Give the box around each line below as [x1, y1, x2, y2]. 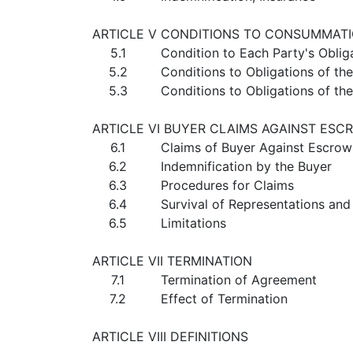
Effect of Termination [161, 291, 288, 307]
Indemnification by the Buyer [161, 158, 332, 174]
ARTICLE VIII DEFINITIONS [92, 329, 248, 344]
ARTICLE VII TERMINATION [92, 253, 252, 269]
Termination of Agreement [161, 272, 317, 288]
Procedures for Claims [161, 177, 294, 193]
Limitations [161, 215, 226, 231]
